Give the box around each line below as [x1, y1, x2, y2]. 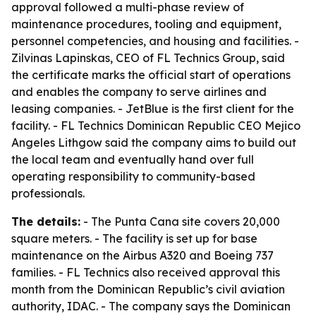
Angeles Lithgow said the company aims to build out [11, 135, 296, 150]
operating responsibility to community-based [11, 169, 255, 183]
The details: [11, 214, 80, 229]
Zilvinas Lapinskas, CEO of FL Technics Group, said [11, 51, 285, 65]
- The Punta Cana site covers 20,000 [80, 214, 280, 229]
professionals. [11, 186, 85, 200]
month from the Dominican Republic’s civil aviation [11, 282, 285, 296]
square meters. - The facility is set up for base [11, 231, 257, 245]
